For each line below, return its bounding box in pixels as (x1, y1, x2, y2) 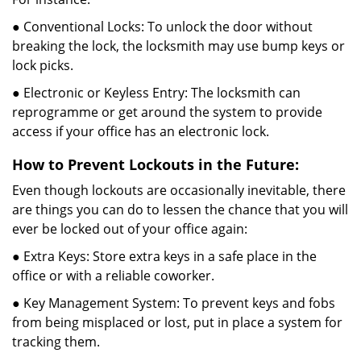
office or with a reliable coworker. (12, 267, 214, 284)
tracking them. (12, 333, 100, 351)
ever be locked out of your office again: (12, 220, 247, 238)
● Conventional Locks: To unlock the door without (12, 18, 313, 35)
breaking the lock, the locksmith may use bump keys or (12, 37, 345, 55)
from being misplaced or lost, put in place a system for (12, 313, 342, 331)
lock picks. (12, 56, 73, 74)
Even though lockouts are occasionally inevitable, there (12, 181, 346, 199)
